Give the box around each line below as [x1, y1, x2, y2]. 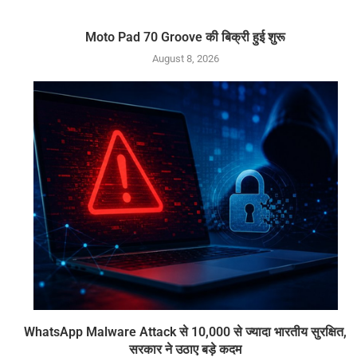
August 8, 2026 [151, 52, 219, 65]
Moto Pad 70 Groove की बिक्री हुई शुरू [85, 29, 286, 45]
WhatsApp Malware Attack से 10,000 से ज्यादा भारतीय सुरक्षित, [24, 324, 347, 339]
